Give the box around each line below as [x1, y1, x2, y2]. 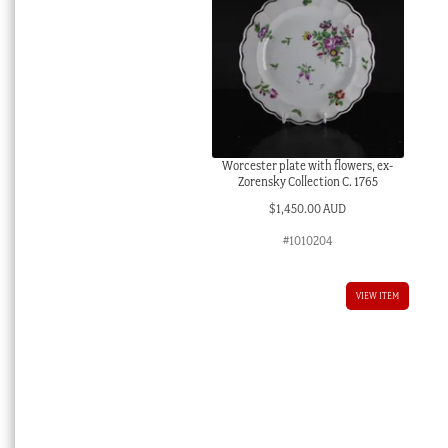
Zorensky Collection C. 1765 [237, 174, 378, 190]
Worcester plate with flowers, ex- [222, 158, 394, 174]
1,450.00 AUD [276, 200, 347, 216]
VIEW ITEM [355, 289, 399, 301]
